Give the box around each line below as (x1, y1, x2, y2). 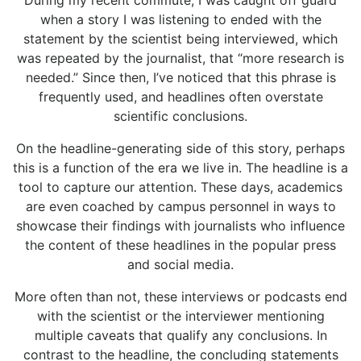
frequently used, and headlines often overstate (38, 89, 323, 106)
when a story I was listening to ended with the (39, 11, 322, 28)
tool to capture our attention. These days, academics (19, 179, 342, 196)
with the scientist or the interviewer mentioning (36, 308, 325, 325)
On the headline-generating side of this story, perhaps (16, 140, 345, 157)
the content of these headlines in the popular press (25, 237, 336, 254)
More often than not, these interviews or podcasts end (14, 288, 347, 305)
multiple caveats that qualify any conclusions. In (34, 327, 327, 344)
